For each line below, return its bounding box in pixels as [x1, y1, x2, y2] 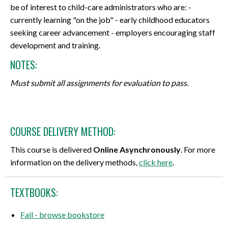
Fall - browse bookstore [20, 209, 104, 219]
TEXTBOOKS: [10, 184, 58, 200]
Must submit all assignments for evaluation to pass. [10, 78, 188, 88]
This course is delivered [10, 144, 93, 154]
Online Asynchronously [93, 144, 181, 154]
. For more [181, 144, 215, 154]
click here [139, 157, 173, 167]
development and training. [10, 40, 100, 50]
